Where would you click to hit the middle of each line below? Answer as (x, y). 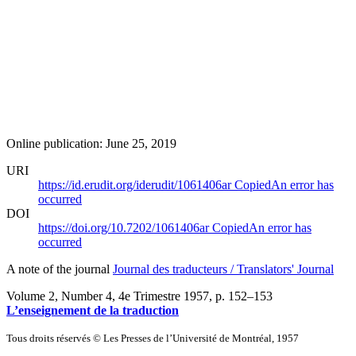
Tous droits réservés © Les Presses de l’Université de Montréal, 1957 (153, 338)
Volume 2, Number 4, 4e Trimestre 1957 (108, 296)
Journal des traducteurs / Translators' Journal (223, 269)
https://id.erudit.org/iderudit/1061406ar (136, 184)
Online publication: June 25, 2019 (91, 143)
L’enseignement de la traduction (93, 310)
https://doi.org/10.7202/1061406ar (125, 227)
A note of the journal (60, 269)
